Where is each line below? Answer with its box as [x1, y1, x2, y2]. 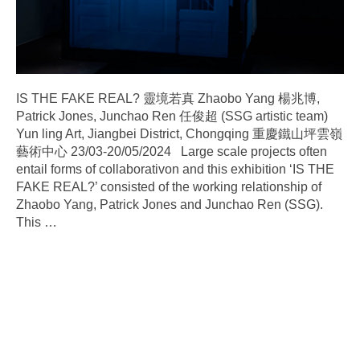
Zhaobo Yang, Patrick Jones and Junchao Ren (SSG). [16, 197, 323, 211]
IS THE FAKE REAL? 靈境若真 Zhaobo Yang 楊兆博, [16, 91, 320, 105]
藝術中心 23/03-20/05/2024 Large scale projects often [16, 144, 327, 158]
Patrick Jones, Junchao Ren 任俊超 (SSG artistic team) [16, 108, 328, 123]
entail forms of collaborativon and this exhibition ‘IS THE [16, 162, 334, 176]
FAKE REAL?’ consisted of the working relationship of [16, 179, 321, 194]
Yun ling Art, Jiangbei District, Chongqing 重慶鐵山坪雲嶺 [16, 126, 342, 141]
